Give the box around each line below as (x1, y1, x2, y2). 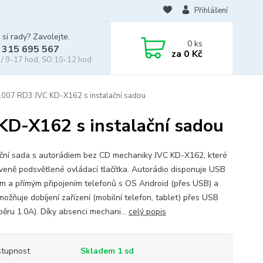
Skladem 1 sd (80, 245, 134, 257)
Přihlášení (194, 5, 228, 16)
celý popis (128, 206, 166, 217)
